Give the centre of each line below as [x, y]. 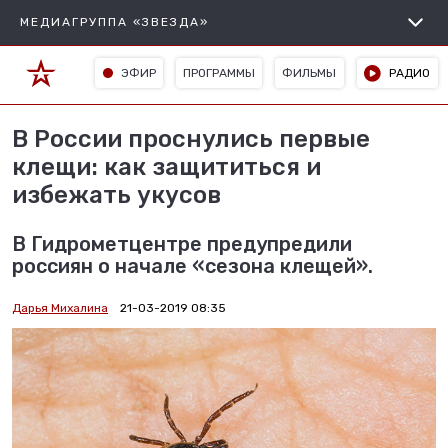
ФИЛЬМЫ [309, 72]
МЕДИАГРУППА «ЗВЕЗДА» [114, 22]
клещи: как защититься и [166, 167]
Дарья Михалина [60, 308]
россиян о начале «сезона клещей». [192, 266]
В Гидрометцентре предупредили [182, 244]
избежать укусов [116, 195]
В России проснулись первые [191, 139]
